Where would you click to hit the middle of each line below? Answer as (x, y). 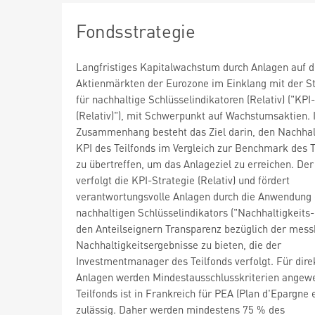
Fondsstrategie (136, 30)
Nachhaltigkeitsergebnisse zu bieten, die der (179, 244)
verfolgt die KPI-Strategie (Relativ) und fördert (183, 180)
